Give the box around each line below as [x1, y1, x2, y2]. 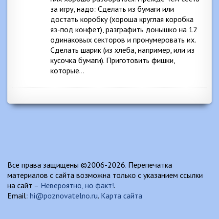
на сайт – [7, 180, 41, 190]
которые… [50, 66, 85, 75]
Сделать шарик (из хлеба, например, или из [50, 45, 195, 55]
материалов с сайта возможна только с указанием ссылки [7, 170, 203, 180]
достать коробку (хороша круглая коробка [50, 14, 194, 24]
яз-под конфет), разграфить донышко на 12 [50, 24, 197, 34]
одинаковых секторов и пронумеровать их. [50, 35, 196, 44]
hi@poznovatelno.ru [30, 191, 98, 200]
